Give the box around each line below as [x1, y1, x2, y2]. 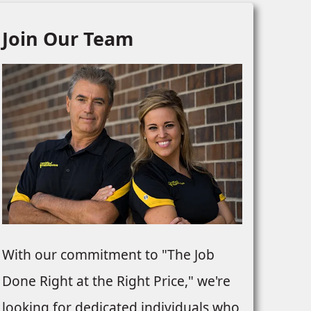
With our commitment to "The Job [1, 245, 215, 264]
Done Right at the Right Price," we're [1, 271, 230, 291]
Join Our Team [1, 26, 133, 51]
